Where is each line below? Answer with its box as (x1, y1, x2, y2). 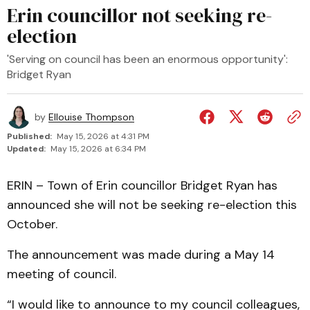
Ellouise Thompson (48, 111, 134, 123)
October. (7, 216, 57, 232)
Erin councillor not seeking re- (7, 2, 272, 28)
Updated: (7, 143, 46, 154)
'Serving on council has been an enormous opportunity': (7, 52, 288, 66)
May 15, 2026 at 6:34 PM (51, 143, 146, 154)
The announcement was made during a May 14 (7, 246, 275, 263)
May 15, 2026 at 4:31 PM (57, 131, 149, 142)
